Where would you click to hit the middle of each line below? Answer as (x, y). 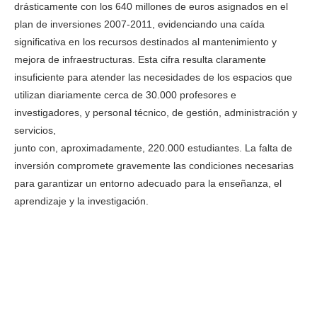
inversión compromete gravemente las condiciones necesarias (154, 166)
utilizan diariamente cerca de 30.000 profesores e (125, 95)
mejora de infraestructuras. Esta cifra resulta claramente (140, 60)
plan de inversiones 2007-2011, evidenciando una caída (139, 24)
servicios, (35, 131)
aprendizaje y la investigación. (81, 201)
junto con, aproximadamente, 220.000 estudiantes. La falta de (153, 148)
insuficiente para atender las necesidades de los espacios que (153, 77)
